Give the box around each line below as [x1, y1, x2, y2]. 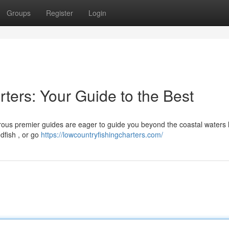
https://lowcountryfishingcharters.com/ [41, 129, 163, 140]
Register [46, 8, 73, 18]
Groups [7, 8, 31, 18]
